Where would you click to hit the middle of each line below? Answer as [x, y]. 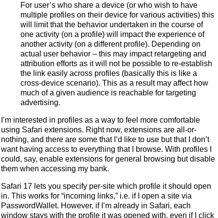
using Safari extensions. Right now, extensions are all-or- [99, 129]
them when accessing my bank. [55, 168]
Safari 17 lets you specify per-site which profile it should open [106, 186]
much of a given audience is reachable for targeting [108, 92]
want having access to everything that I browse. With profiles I [106, 149]
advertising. [40, 102]
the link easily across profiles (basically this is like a [109, 73]
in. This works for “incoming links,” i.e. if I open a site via [96, 196]
